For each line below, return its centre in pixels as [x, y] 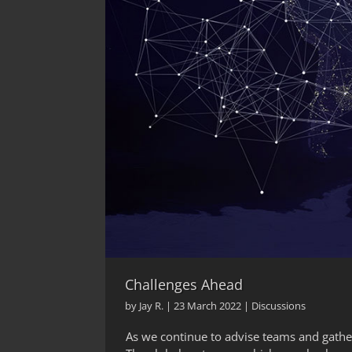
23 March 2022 [208, 306]
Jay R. [152, 306]
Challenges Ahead [184, 285]
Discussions [279, 306]
